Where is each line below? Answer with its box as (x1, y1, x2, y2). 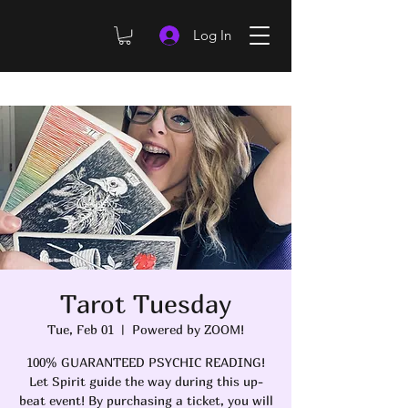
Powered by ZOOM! (132, 321, 244, 338)
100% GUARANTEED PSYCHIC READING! (26, 354, 265, 371)
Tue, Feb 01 (47, 321, 114, 338)
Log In (192, 26, 231, 44)
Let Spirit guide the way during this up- (28, 373, 263, 390)
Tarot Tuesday (60, 289, 231, 320)
